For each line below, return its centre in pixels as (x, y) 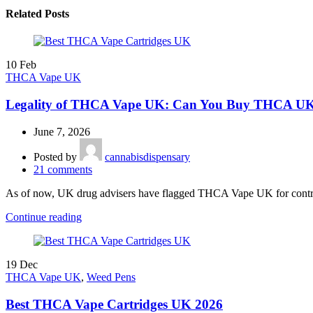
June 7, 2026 (62, 131)
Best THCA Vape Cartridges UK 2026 (114, 304)
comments (70, 169)
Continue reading (44, 217)
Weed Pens (111, 277)
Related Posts (37, 14)
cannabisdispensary (147, 156)
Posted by (55, 156)
